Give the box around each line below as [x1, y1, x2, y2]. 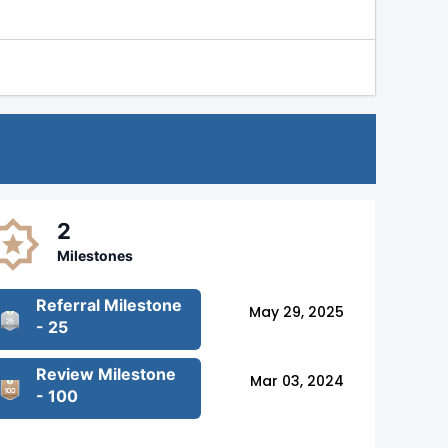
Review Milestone [36, 364, 177, 385]
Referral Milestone [36, 295, 183, 316]
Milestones [57, 247, 134, 265]
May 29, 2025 [249, 301, 344, 322]
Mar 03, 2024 [250, 370, 344, 391]
